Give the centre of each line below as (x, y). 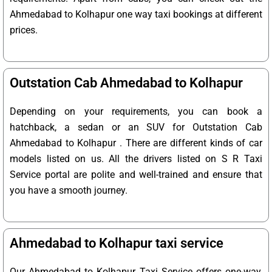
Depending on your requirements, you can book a (136, 112)
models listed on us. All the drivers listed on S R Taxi (136, 159)
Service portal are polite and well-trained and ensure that (136, 175)
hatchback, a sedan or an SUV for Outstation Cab (136, 127)
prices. (24, 30)
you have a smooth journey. (69, 191)
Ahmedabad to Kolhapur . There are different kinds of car (136, 143)
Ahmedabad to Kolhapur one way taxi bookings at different (136, 15)
